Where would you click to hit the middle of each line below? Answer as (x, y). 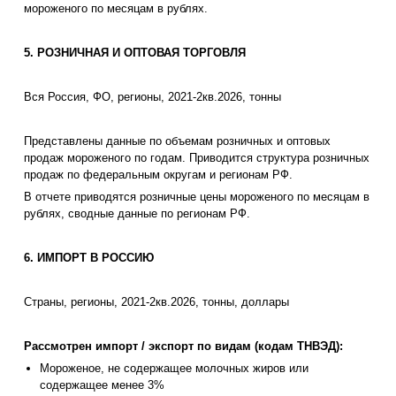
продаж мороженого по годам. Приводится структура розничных (197, 158)
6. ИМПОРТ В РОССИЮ (89, 258)
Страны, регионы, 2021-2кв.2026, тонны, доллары (156, 302)
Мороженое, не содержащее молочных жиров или (174, 369)
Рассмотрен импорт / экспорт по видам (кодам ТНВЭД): (183, 346)
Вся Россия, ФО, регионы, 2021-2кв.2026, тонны (152, 97)
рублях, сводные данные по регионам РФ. (137, 214)
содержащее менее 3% (102, 385)
